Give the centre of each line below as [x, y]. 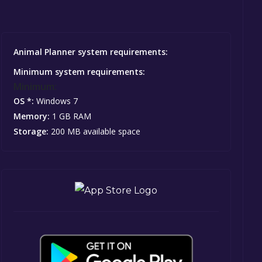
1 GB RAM [71, 116]
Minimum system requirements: [80, 71]
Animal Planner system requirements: [91, 51]
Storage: [31, 131]
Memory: [32, 116]
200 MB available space [95, 131]
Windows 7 [56, 101]
